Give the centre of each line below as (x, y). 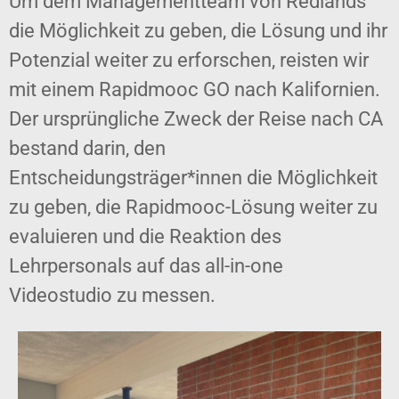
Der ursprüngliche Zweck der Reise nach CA (196, 119)
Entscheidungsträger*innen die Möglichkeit (193, 178)
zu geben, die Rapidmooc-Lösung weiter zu (193, 208)
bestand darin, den (87, 149)
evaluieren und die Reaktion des (145, 237)
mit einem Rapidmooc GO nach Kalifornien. (195, 90)
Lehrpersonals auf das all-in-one (146, 266)
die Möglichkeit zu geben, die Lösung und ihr (198, 31)
